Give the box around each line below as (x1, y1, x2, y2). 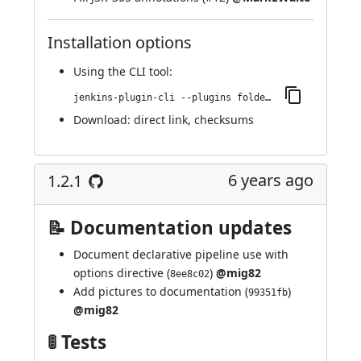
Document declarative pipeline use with (73, 247, 288, 262)
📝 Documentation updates (48, 215, 292, 240)
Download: (73, 112, 134, 127)
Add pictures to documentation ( (73, 284, 248, 299)
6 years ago (228, 169, 313, 191)
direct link (134, 112, 188, 127)
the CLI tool (108, 64, 169, 79)
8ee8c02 (170, 268, 210, 280)
